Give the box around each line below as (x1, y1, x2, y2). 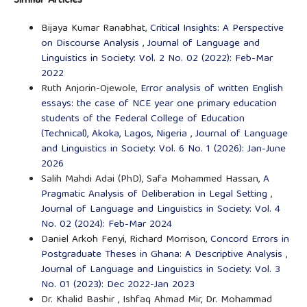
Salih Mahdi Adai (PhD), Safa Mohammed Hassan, (40, 170, 263, 188)
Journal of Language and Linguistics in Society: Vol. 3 (40, 260, 280, 279)
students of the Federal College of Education (40, 110, 245, 128)
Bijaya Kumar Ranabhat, (40, 19, 150, 38)
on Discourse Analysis (40, 34, 143, 53)
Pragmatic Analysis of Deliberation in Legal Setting (40, 185, 271, 204)
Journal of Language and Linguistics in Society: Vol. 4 (40, 200, 280, 219)
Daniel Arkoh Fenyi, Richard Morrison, (40, 230, 210, 249)
